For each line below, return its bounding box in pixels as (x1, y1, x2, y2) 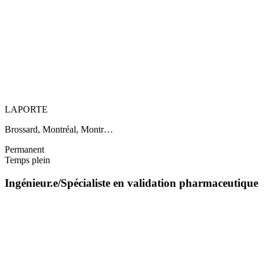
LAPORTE (5, 104, 48, 114)
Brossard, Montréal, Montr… (5, 124, 113, 134)
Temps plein (5, 154, 50, 165)
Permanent (5, 144, 44, 154)
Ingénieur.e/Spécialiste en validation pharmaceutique (5, 176, 258, 189)
